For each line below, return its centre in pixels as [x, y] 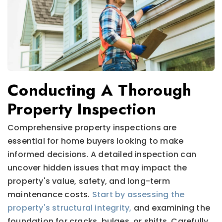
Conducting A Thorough [100, 90]
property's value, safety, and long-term [89, 181]
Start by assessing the [138, 194]
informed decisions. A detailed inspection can [102, 154]
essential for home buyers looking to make [96, 141]
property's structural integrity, [70, 208]
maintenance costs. [50, 194]
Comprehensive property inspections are [92, 127]
